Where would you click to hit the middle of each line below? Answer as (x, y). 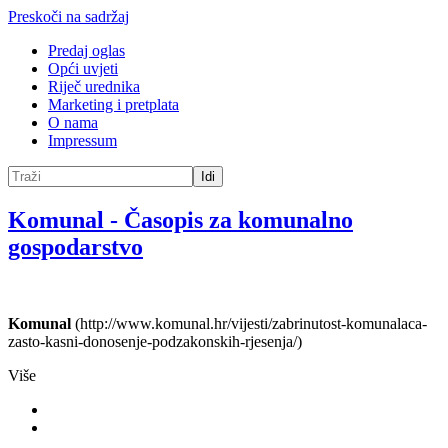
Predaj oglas (86, 50)
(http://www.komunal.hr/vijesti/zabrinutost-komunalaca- (249, 323)
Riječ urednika (94, 86)
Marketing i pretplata (113, 104)
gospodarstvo (75, 246)
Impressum (82, 140)
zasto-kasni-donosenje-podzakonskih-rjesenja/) (155, 341)
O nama (73, 122)
